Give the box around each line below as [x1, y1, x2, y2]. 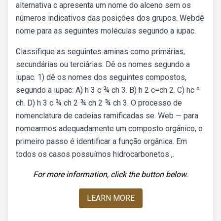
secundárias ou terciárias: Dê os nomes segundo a [16, 60, 190, 69]
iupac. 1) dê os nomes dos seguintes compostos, [16, 73, 186, 82]
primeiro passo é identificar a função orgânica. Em [16, 137, 187, 146]
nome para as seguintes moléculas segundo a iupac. [16, 26, 196, 36]
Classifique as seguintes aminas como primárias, [16, 47, 185, 56]
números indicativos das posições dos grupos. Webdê [16, 13, 204, 23]
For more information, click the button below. [33, 170, 188, 179]
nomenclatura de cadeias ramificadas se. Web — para [16, 111, 198, 120]
